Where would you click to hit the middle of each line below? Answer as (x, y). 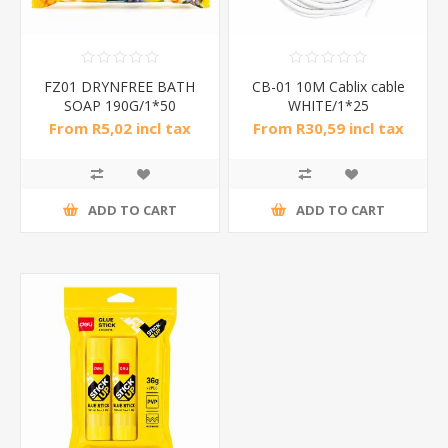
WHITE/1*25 (328, 105)
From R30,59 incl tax (328, 128)
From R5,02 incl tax (119, 128)
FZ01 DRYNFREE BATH (120, 86)
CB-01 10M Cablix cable (328, 86)
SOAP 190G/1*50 (119, 105)
